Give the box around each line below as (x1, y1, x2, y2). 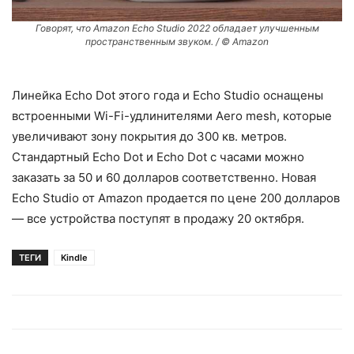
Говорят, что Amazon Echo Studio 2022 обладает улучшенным (35, 21, 319, 34)
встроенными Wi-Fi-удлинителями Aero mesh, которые (12, 107, 332, 123)
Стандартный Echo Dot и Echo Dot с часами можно (12, 149, 304, 164)
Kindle (61, 251, 88, 263)
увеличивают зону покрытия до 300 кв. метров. (12, 128, 287, 144)
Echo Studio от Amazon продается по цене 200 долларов (12, 190, 340, 205)
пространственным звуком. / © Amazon (85, 35, 269, 47)
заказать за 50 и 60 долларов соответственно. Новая (12, 169, 316, 185)
